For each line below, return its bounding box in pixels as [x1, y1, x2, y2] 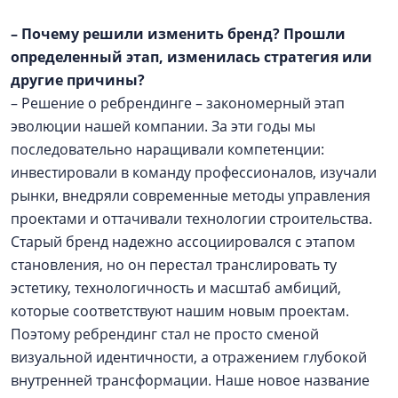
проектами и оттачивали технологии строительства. [11, 208, 376, 228]
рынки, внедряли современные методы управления [11, 185, 370, 205]
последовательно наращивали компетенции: [11, 139, 324, 159]
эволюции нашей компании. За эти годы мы [11, 115, 315, 136]
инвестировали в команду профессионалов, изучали [11, 162, 377, 182]
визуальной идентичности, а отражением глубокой [11, 346, 367, 367]
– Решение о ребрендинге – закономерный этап [11, 92, 345, 113]
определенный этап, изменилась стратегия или [11, 46, 372, 67]
